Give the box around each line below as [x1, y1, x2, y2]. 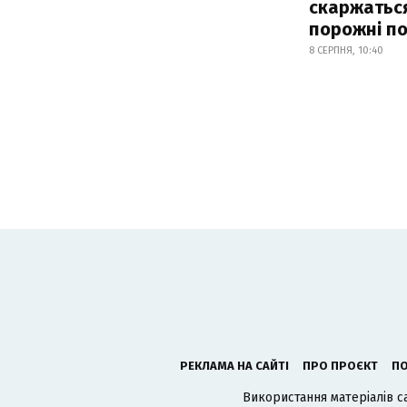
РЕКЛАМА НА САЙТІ [180, 358, 289, 372]
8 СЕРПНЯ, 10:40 [309, 44, 383, 56]
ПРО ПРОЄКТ [303, 358, 378, 372]
